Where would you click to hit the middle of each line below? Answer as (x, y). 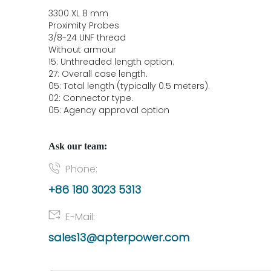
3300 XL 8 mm (80, 13)
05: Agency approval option (109, 110)
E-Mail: (80, 217)
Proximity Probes (84, 25)
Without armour (82, 50)
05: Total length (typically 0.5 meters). (129, 86)
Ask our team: (78, 146)
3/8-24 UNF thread (88, 38)
